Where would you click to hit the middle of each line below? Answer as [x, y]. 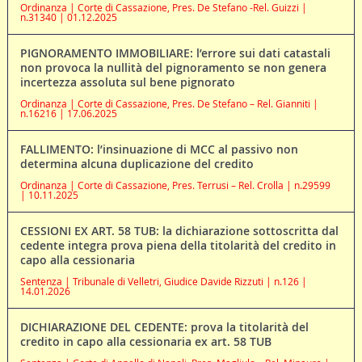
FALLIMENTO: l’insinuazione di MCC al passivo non [159, 149]
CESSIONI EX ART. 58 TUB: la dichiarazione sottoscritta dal [179, 230]
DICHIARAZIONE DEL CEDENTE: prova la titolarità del [164, 326]
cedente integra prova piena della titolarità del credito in [178, 245]
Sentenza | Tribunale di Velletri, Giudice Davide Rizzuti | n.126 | [163, 281]
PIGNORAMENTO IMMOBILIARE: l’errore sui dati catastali [175, 53]
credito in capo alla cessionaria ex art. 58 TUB [145, 341]
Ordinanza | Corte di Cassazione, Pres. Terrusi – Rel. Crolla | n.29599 [175, 185]
